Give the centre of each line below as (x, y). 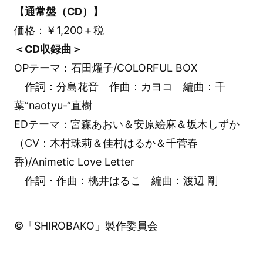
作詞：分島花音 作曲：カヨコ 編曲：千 (119, 87)
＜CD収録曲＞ (48, 49)
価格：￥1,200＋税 (59, 31)
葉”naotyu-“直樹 (53, 106)
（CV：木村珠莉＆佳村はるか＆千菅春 (106, 143)
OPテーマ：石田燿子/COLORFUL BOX (106, 68)
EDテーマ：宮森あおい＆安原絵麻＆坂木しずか (127, 124)
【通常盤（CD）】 (58, 12)
